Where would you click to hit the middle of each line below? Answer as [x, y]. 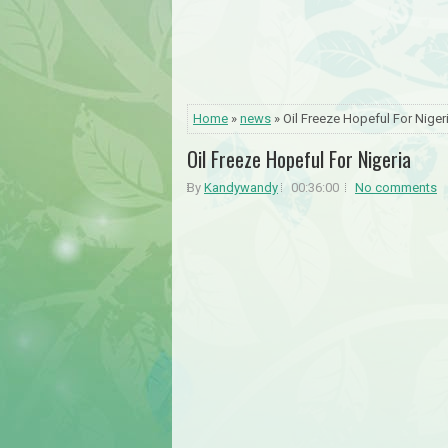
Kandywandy [241, 187]
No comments [396, 187]
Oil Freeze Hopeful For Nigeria [299, 158]
